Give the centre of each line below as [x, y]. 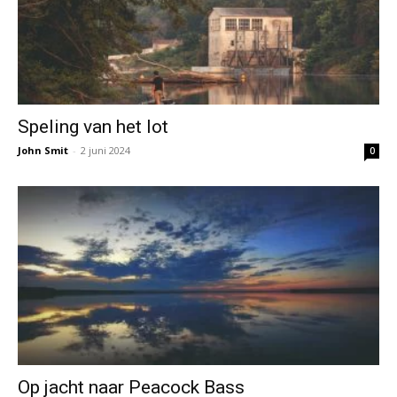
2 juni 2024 [105, 151]
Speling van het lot [93, 127]
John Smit [43, 151]
